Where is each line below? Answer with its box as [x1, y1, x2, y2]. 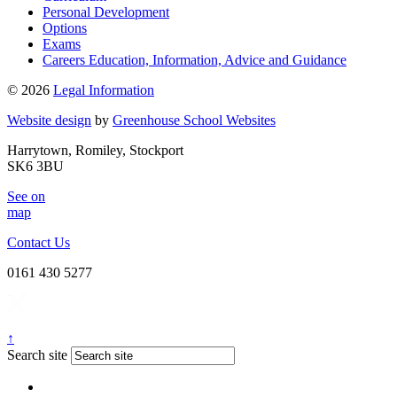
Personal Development [43, 4, 169, 20]
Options [43, 20, 87, 36]
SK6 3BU [7, 159, 64, 175]
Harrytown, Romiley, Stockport [7, 143, 183, 159]
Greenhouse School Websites [113, 113, 276, 128]
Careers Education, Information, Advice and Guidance [43, 52, 346, 68]
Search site [7, 347, 67, 363]
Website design [7, 113, 91, 128]
